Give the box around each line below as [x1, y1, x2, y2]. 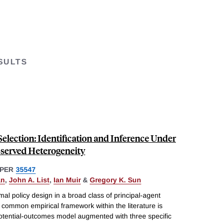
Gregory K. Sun [90, 175, 141, 184]
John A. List [9, 175, 50, 184]
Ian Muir [54, 175, 81, 184]
